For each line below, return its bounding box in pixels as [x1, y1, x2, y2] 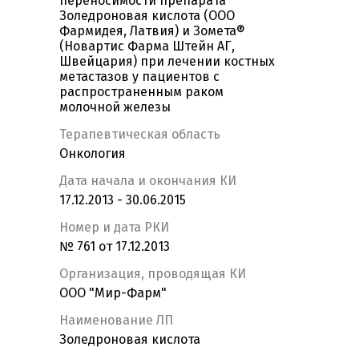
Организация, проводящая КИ [59, 266, 246, 282]
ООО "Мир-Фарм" [59, 285, 167, 301]
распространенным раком [59, 84, 224, 100]
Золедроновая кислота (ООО [59, 8, 235, 24]
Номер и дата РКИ [59, 220, 169, 236]
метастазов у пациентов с [59, 69, 220, 85]
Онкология [59, 146, 126, 162]
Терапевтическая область [59, 127, 220, 143]
